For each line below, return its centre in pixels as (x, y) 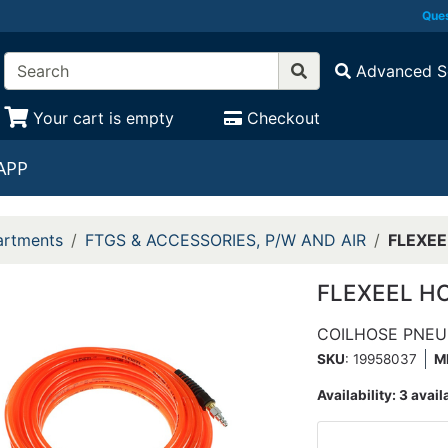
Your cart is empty (103, 118)
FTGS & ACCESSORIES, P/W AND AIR (225, 240)
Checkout (284, 118)
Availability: (358, 395)
